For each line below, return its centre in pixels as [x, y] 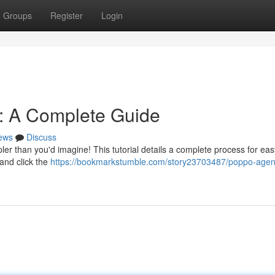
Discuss [41, 137]
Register [67, 15]
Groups [17, 15]
